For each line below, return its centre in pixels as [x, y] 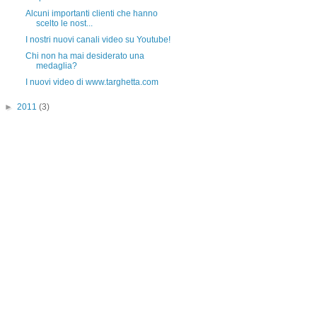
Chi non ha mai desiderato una [85, 56]
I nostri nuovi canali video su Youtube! [98, 40]
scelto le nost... [64, 23]
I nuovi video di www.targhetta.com [92, 82]
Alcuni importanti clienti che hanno [91, 13]
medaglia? [56, 66]
